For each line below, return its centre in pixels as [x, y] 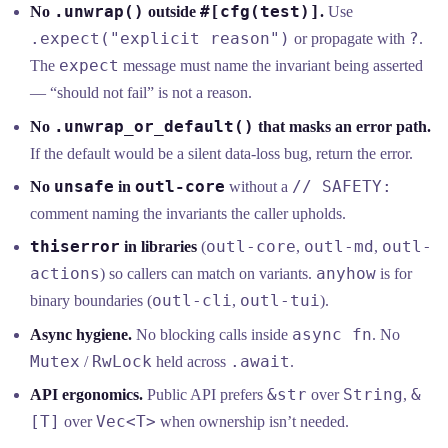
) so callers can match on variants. [208, 274]
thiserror [75, 247]
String [373, 395]
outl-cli [192, 301]
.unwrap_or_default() [154, 126]
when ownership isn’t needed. [253, 422]
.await [260, 361]
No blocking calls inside [212, 334]
